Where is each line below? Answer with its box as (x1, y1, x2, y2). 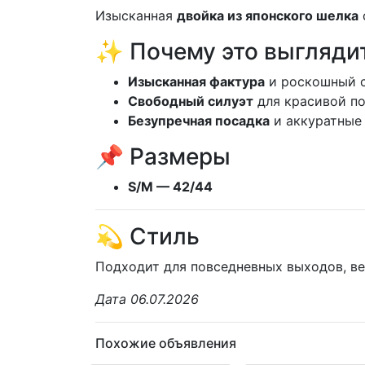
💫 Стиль (95, 222, 200, 250)
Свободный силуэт (128, 92, 253, 109)
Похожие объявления (95, 334, 236, 351)
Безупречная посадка (128, 112, 270, 129)
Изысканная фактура (128, 73, 265, 90)
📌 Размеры (95, 142, 231, 170)
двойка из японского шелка (177, 7, 358, 24)
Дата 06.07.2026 (95, 290, 199, 307)
